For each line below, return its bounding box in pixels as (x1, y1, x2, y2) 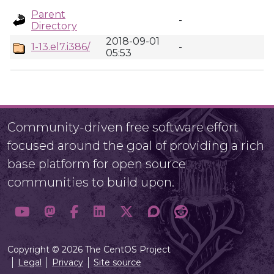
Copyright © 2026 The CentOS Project (7, 244, 171, 255)
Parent (31, 9, 65, 20)
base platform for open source (7, 157, 186, 171)
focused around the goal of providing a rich (7, 138, 264, 153)
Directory (31, 20, 77, 32)
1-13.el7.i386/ (31, 41, 90, 53)
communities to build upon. (7, 175, 174, 190)
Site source (94, 257, 141, 268)
